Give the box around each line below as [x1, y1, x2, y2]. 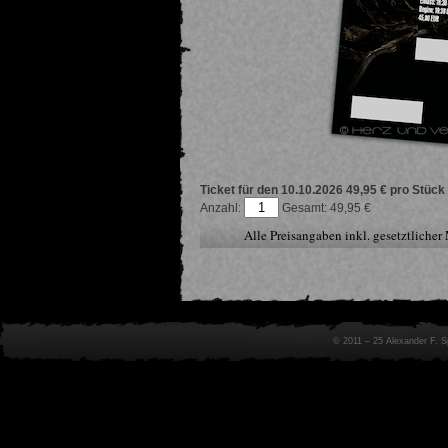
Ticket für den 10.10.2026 [200, 182, 343, 197]
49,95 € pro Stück [346, 182, 445, 197]
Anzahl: [200, 200, 244, 215]
